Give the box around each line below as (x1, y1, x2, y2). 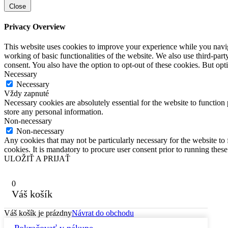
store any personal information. (4, 107, 103, 117)
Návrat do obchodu (72, 209, 134, 218)
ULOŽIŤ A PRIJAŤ (4, 154, 70, 163)
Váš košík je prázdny (4, 209, 72, 218)
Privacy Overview (4, 22, 66, 31)
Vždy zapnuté (4, 89, 49, 98)
